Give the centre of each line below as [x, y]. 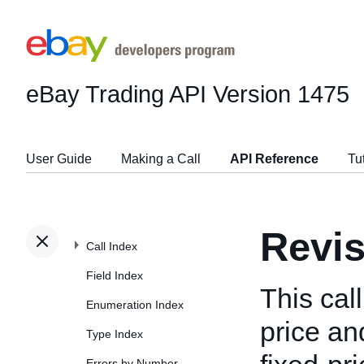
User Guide [59, 159]
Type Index [115, 334]
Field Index [115, 275]
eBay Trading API [116, 94]
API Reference [274, 159]
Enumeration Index [135, 305]
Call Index [112, 246]
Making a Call [161, 159]
